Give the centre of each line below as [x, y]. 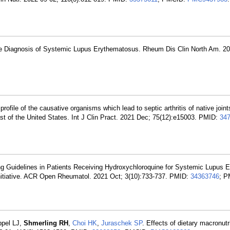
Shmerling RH [46, 223]
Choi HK [85, 223]
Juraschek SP [122, 223]
